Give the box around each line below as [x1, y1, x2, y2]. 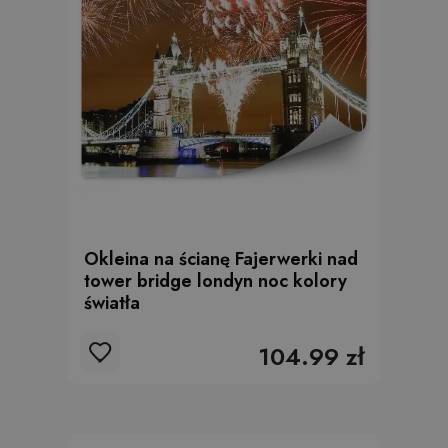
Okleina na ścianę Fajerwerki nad [84, 246, 358, 272]
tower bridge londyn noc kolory [84, 268, 347, 294]
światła [84, 290, 140, 316]
